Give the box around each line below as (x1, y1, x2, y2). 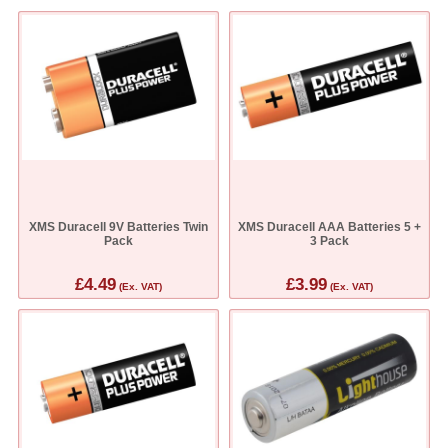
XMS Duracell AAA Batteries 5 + (237, 220, 421, 235)
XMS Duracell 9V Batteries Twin (29, 220, 209, 235)
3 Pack (309, 234, 349, 249)
